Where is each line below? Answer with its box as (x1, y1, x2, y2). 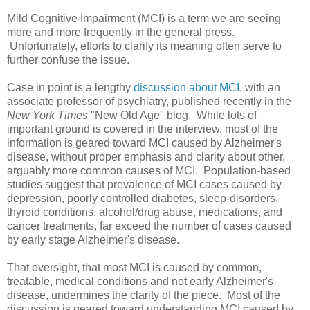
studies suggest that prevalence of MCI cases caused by (7, 179, 282, 191)
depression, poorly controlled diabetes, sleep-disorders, (7, 192, 278, 205)
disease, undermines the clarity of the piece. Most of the (7, 289, 280, 302)
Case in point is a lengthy (7, 82, 134, 94)
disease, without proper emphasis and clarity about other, (7, 151, 285, 163)
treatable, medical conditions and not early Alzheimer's (7, 275, 273, 288)
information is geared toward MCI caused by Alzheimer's (7, 137, 282, 149)
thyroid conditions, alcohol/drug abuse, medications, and (7, 206, 282, 219)
